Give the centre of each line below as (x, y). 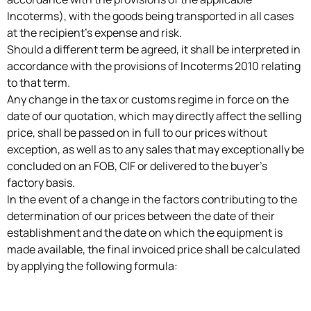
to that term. (39, 82)
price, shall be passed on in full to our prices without (137, 132)
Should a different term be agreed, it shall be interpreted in (154, 49)
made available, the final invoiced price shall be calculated (153, 249)
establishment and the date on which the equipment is (145, 232)
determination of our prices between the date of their (141, 216)
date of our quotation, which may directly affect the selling (154, 116)
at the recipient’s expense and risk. (94, 32)
